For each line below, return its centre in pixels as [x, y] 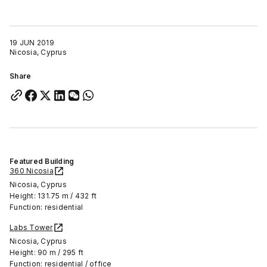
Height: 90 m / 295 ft [47, 252]
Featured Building [42, 161]
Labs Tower [31, 227]
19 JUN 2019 [32, 42]
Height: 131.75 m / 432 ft [53, 195]
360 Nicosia [32, 170]
